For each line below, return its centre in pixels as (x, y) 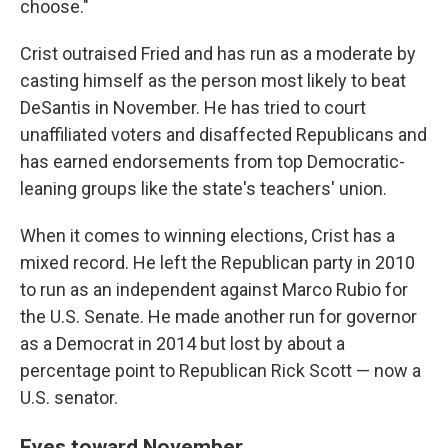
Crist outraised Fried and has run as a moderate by (218, 53)
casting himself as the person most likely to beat (213, 80)
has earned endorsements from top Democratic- (212, 161)
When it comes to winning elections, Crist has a (207, 235)
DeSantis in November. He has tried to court (193, 107)
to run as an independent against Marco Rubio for (214, 289)
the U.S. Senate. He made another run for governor (218, 316)
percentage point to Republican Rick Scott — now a (220, 370)
